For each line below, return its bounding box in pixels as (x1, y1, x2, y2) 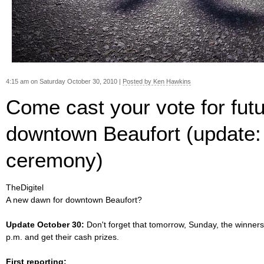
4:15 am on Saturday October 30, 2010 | (6, 78, 123, 85)
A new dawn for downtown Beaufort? (6, 195, 142, 204)
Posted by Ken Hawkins (123, 78, 191, 85)
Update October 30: (6, 220, 84, 229)
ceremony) (6, 148, 103, 171)
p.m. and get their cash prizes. (6, 232, 119, 242)
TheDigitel (6, 183, 44, 192)
